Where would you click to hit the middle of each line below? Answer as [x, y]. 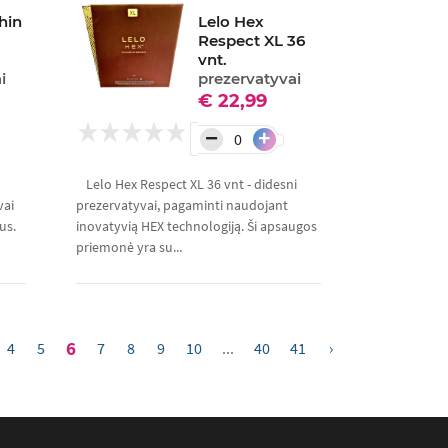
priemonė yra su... [128, 247]
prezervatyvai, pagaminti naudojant [181, 205]
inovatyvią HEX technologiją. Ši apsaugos [196, 226]
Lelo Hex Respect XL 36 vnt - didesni [191, 184]
